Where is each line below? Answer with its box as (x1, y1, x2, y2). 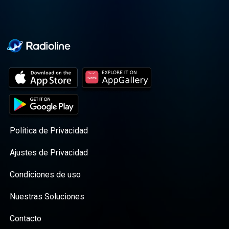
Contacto (10, 214, 42, 223)
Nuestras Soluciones (10, 192, 85, 202)
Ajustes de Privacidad (10, 148, 88, 158)
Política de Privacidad (10, 126, 88, 136)
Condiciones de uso (10, 170, 81, 180)
